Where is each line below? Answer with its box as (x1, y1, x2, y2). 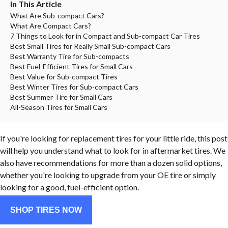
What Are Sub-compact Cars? (10, 11, 104, 20)
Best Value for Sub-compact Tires (10, 72, 118, 81)
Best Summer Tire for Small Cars (10, 93, 112, 101)
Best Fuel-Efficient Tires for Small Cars (10, 62, 133, 71)
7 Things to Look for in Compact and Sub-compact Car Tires (10, 32, 200, 40)
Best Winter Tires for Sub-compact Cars (10, 82, 138, 91)
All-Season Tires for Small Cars (10, 103, 107, 111)
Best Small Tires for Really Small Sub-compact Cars (10, 42, 170, 50)
